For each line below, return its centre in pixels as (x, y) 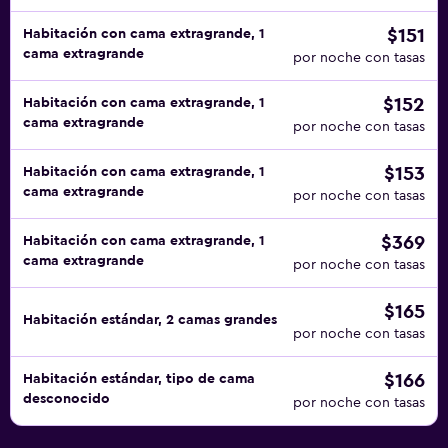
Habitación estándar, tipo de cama (139, 379)
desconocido (66, 399)
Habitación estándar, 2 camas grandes (150, 320)
